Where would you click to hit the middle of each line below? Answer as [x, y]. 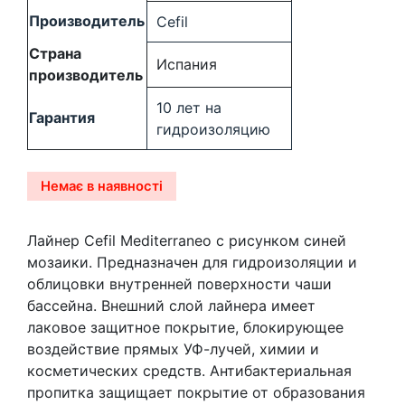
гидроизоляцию [213, 129]
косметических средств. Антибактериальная [189, 370]
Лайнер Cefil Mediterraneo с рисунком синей [187, 240]
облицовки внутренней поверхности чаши [179, 283]
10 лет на [189, 107]
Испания [187, 64]
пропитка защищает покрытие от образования [196, 392]
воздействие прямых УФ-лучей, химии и [173, 348]
